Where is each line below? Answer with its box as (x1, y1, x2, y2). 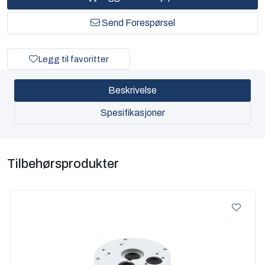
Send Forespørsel (101, 17, 175, 28)
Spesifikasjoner (100, 107, 165, 118)
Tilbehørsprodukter (7, 156, 119, 171)
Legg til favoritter (37, 54, 109, 64)
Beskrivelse (108, 85, 157, 95)
